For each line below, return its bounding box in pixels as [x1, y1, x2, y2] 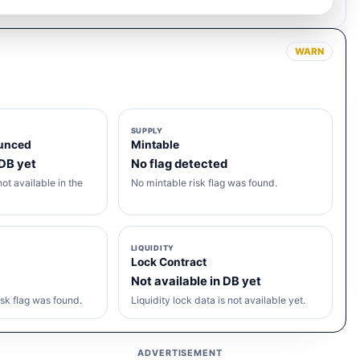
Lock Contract [130, 256, 207, 269]
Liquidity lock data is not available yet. [130, 293, 305, 306]
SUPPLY [130, 126, 163, 136]
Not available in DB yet [130, 274, 261, 289]
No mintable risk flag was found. [130, 176, 277, 189]
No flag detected [130, 157, 227, 172]
